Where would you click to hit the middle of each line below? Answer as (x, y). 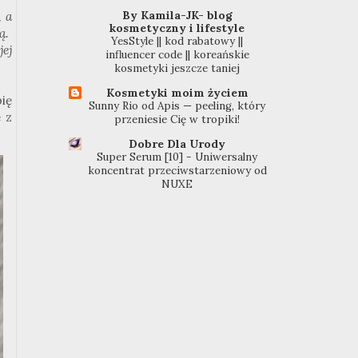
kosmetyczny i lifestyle (177, 28)
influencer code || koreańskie (177, 55)
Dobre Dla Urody (177, 144)
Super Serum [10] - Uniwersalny (177, 157)
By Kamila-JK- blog (177, 16)
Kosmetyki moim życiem (177, 93)
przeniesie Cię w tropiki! (177, 120)
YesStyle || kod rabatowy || (177, 42)
